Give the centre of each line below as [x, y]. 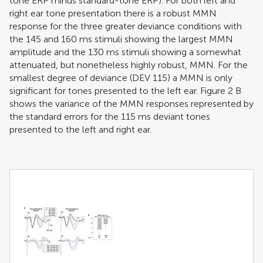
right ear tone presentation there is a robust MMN [113, 13]
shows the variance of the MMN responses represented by [131, 103]
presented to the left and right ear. [80, 129]
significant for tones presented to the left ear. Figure [119, 90]
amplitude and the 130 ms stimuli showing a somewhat [125, 52]
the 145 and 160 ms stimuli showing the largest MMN [121, 39]
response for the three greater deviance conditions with [126, 26]
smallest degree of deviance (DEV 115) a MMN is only [121, 77]
